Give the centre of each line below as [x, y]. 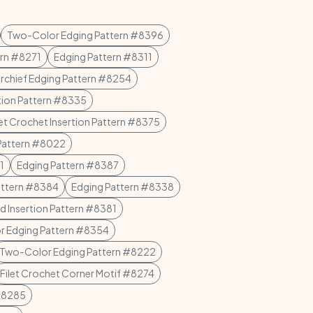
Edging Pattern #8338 [123, 187]
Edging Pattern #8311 [103, 57]
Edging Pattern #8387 [68, 165]
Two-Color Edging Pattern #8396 [85, 35]
